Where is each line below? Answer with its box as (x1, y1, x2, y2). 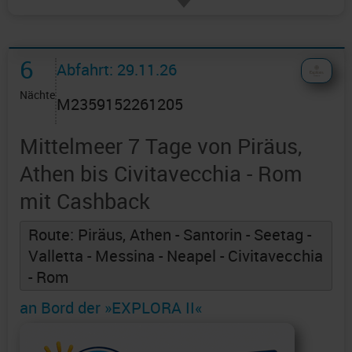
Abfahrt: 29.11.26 (57, 59, 177, 81)
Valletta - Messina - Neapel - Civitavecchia (28, 245, 323, 267)
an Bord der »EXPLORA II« (20, 297, 202, 319)
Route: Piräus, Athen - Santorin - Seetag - (28, 224, 311, 246)
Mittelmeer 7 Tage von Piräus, (20, 131, 302, 161)
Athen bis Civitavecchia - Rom (20, 159, 302, 189)
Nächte (20, 87, 55, 103)
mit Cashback (20, 186, 150, 216)
